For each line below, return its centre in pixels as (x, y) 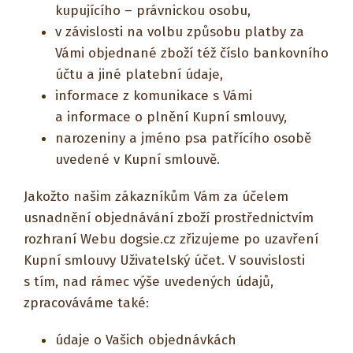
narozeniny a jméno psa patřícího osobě (183, 138)
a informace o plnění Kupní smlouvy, (171, 117)
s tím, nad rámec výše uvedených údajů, (149, 282)
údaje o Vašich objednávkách (146, 340)
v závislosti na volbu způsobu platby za (180, 32)
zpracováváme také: (86, 303)
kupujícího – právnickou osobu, (153, 11)
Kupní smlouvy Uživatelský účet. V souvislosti (164, 260)
